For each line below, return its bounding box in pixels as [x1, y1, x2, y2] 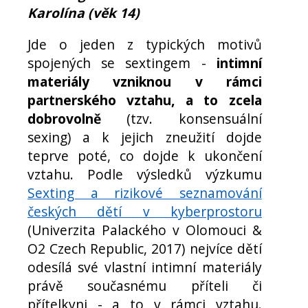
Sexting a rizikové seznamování [27, 183, 262, 202]
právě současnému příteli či [27, 276, 262, 295]
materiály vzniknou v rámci [27, 71, 262, 91]
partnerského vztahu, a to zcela [27, 90, 262, 109]
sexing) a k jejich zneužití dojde [27, 127, 262, 146]
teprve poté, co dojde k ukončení [27, 146, 262, 165]
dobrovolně [27, 109, 101, 128]
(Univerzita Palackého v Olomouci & [27, 220, 262, 239]
